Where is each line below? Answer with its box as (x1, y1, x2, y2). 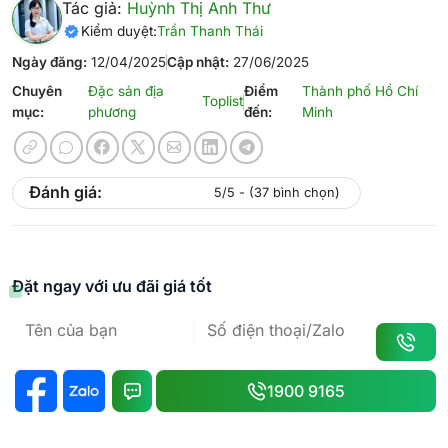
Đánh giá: (29, 182, 102, 203)
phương (87, 103, 136, 120)
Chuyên (12, 82, 62, 99)
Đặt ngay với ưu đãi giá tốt (12, 275, 212, 296)
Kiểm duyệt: (81, 22, 158, 39)
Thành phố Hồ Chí (301, 82, 418, 99)
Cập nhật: (167, 53, 229, 70)
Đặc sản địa (87, 82, 164, 99)
